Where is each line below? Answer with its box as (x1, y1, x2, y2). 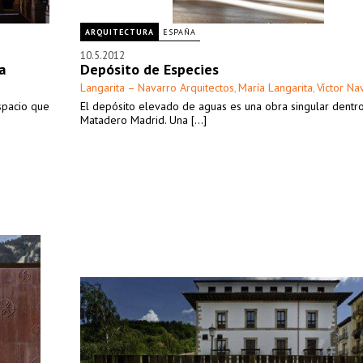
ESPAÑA (163, 27, 196, 37)
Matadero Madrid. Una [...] (80, 113, 207, 127)
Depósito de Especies (80, 60, 219, 79)
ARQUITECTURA (85, 27, 154, 37)
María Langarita (238, 80, 313, 95)
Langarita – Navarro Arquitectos (80, 80, 234, 95)
